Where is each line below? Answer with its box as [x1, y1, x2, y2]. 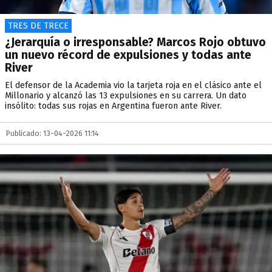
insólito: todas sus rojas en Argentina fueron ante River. [5, 101, 222, 111]
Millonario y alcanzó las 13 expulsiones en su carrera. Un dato [5, 90, 246, 101]
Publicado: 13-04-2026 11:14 [6, 129, 99, 138]
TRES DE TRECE [8, 21, 69, 31]
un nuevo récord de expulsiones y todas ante [5, 48, 251, 62]
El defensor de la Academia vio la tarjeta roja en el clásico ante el [5, 80, 262, 90]
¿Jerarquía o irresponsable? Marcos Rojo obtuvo [5, 35, 266, 49]
